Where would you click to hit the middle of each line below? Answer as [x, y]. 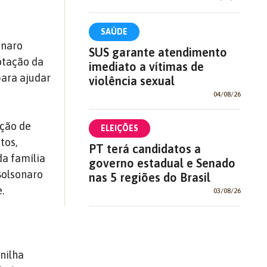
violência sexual [131, 80]
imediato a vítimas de [146, 66]
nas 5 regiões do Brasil [149, 177]
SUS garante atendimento [158, 52]
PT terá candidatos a [145, 148]
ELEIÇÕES [119, 128]
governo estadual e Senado [162, 163]
